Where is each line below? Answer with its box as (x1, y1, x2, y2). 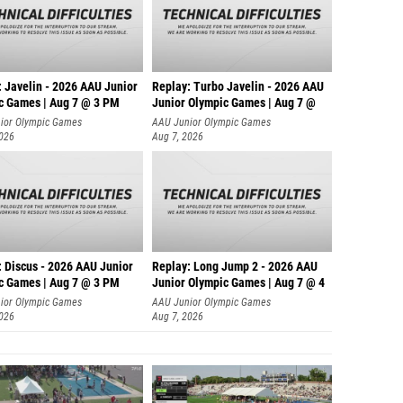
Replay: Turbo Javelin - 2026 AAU (152, 79, 324, 94)
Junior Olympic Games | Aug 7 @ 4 (152, 275, 325, 291)
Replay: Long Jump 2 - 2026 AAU (152, 259, 318, 274)
